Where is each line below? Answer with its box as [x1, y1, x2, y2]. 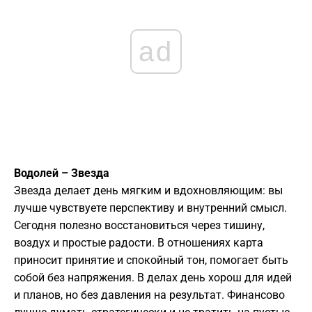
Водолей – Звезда [14, 166, 109, 180]
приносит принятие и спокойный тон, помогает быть [14, 253, 288, 267]
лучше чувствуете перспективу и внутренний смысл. [14, 201, 287, 215]
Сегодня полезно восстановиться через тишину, [14, 219, 265, 233]
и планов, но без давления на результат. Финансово [14, 288, 285, 302]
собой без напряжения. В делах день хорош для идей [14, 271, 292, 285]
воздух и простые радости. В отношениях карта [14, 236, 263, 250]
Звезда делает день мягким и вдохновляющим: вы [14, 184, 283, 198]
